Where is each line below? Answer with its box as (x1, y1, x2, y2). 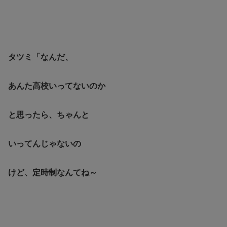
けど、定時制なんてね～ (8, 168, 97, 177)
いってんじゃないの (8, 139, 81, 148)
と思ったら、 (8, 110, 57, 119)
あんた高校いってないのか (8, 82, 105, 91)
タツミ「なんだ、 (8, 53, 73, 62)
